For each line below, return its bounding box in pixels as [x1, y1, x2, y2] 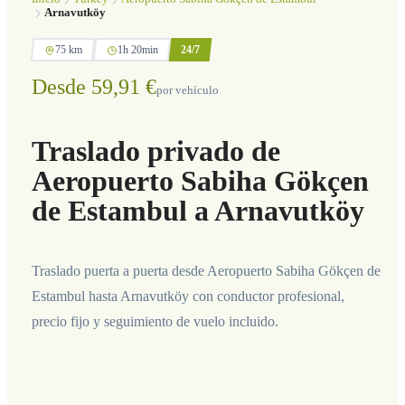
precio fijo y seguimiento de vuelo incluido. [31, 313, 278, 329]
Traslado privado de [31, 134, 280, 167]
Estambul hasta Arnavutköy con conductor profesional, [31, 287, 344, 304]
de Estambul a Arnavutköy [31, 193, 364, 227]
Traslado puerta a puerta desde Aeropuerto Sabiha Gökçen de [31, 262, 381, 278]
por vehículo [155, 84, 219, 98]
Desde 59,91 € [31, 75, 156, 99]
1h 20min [117, 42, 158, 56]
